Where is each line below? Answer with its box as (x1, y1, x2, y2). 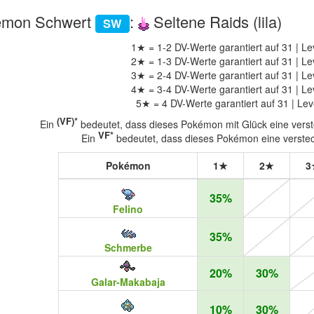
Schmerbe (104, 240, 152, 254)
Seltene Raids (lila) (149, 10, 282, 32)
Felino (113, 201, 144, 216)
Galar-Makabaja (90, 275, 165, 289)
